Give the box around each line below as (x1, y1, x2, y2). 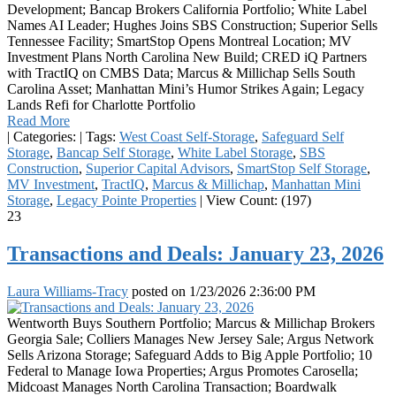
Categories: (10, 129, 80, 145)
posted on (128, 283, 189, 299)
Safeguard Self (262, 129, 344, 145)
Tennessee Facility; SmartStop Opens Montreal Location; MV (7, 34, 352, 49)
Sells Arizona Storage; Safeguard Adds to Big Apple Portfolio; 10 (7, 346, 372, 362)
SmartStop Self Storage (237, 161, 367, 177)
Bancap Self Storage (57, 145, 171, 161)
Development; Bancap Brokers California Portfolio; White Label (7, 2, 367, 18)
